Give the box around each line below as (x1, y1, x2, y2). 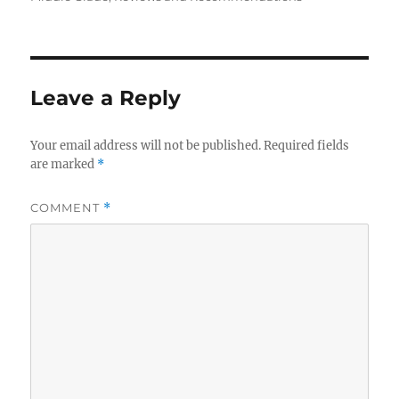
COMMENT (30, 199, 104, 215)
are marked (30, 156, 98, 172)
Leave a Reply (30, 85, 182, 110)
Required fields (264, 137, 350, 153)
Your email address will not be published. (30, 137, 262, 153)
